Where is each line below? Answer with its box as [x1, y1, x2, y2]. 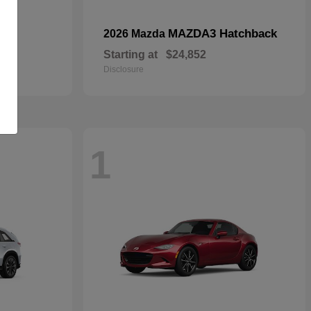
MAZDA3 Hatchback [168, 27, 277, 40]
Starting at [103, 49, 158, 60]
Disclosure [103, 65, 144, 74]
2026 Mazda [103, 28, 168, 40]
